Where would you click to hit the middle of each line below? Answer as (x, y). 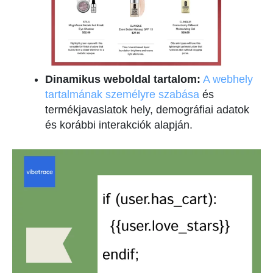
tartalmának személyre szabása (124, 95)
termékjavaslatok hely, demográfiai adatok (147, 110)
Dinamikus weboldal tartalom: (123, 80)
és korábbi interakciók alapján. (119, 125)
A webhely (228, 80)
